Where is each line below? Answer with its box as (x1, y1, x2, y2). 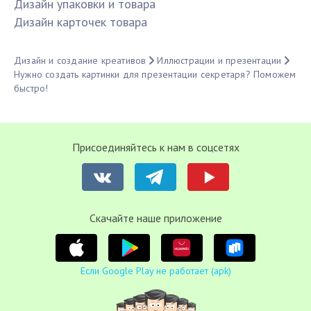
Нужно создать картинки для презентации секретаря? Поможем (14, 68, 296, 81)
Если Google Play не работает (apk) (80, 264, 231, 278)
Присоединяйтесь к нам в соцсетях (72, 140, 239, 155)
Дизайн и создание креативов (14, 54, 146, 67)
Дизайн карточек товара (14, 14, 147, 31)
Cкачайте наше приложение (89, 211, 222, 226)
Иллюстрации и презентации (157, 54, 282, 67)
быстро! (14, 82, 49, 95)
